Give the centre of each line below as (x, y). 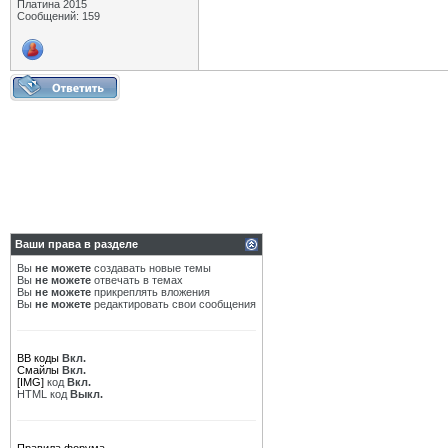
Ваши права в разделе (76, 244)
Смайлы (38, 370)
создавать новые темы (151, 268)
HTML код (43, 394)
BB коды (38, 358)
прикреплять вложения (150, 292)
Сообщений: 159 (58, 16)
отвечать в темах (137, 280)
